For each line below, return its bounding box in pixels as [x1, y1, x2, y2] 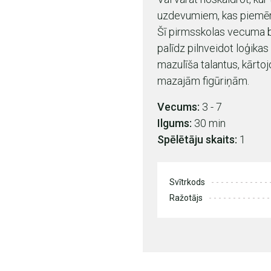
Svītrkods [169, 177, 205, 187]
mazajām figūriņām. [157, 74, 249, 87]
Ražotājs [169, 193, 203, 203]
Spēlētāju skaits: [157, 133, 237, 146]
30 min [192, 117, 226, 129]
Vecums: [157, 100, 200, 113]
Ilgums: [157, 117, 192, 129]
